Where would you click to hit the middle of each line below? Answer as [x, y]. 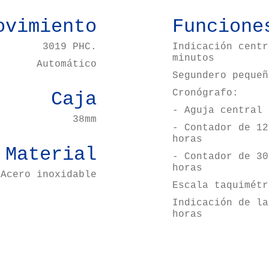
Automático [67, 64]
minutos [193, 58]
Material [51, 155]
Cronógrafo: [205, 93]
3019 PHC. [70, 47]
